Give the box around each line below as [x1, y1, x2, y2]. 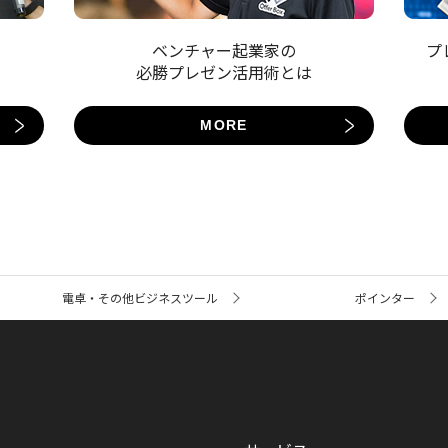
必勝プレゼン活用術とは [136, 60, 312, 85]
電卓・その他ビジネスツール [61, 289, 218, 307]
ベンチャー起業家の [152, 38, 296, 63]
